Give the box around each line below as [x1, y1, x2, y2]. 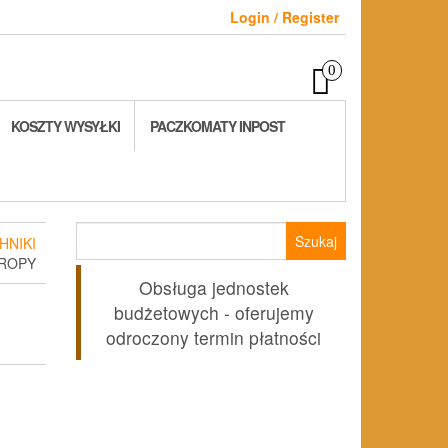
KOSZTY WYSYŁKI [11, 116, 120, 136]
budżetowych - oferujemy [113, 300, 314, 325]
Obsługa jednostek [138, 275, 289, 300]
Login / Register [230, 7, 339, 27]
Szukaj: [75, 221, 125, 241]
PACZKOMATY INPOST [150, 116, 285, 136]
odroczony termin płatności [106, 325, 321, 350]
